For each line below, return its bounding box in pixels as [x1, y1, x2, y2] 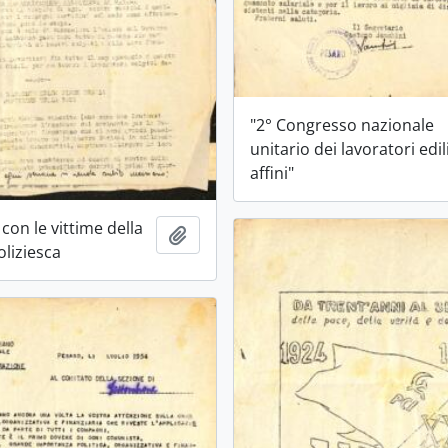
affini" [250, 161, 295, 184]
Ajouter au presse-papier [186, 223, 375, 246]
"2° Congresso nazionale [250, 113, 435, 136]
